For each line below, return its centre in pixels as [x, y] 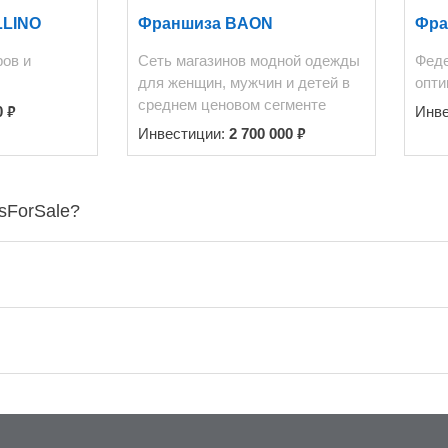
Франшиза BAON [205, 23]
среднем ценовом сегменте [231, 104]
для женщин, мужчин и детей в [243, 82]
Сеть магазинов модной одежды [248, 60]
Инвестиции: [183, 133]
